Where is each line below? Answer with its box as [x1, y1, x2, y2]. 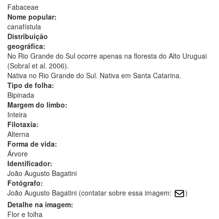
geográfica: [7, 41, 45, 51]
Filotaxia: [7, 119, 39, 129]
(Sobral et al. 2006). [7, 60, 69, 70]
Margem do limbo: [7, 99, 67, 109]
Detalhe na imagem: [7, 199, 73, 210]
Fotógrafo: [7, 177, 43, 188]
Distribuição [7, 31, 48, 41]
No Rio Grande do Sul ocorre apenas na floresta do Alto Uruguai [7, 50, 207, 61]
